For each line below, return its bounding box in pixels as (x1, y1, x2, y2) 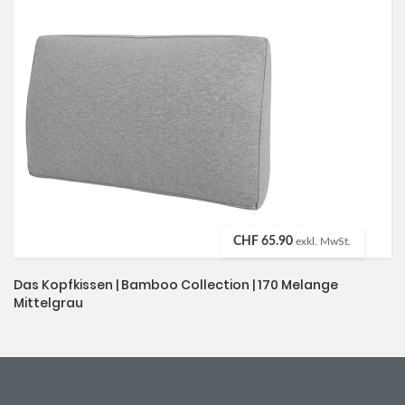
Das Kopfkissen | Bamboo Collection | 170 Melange (14, 276, 338, 295)
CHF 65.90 (233, 235, 293, 249)
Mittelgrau (14, 294, 83, 313)
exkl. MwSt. (296, 236, 351, 248)
